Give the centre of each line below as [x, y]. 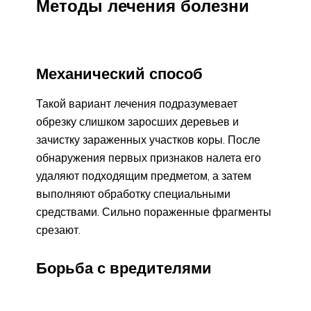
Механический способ [119, 74]
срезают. [58, 229]
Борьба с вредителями [124, 268]
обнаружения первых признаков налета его [149, 157]
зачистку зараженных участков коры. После [148, 139]
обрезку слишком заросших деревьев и [137, 121]
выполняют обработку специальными [133, 193]
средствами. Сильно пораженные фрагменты [154, 211]
